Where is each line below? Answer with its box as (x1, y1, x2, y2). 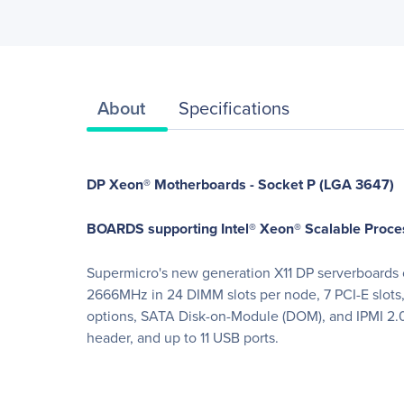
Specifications (179, 94, 289, 121)
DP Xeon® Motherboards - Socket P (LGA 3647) (87, 174, 394, 195)
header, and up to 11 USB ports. (87, 327, 279, 347)
